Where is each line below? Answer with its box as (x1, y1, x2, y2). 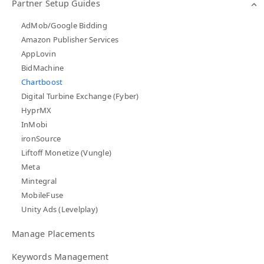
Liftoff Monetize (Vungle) (21, 147, 111, 159)
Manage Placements (12, 228, 95, 240)
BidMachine (21, 62, 64, 74)
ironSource (21, 133, 61, 144)
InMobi (21, 119, 48, 130)
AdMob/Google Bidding (21, 20, 107, 31)
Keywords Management (12, 251, 109, 263)
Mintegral (21, 176, 57, 187)
